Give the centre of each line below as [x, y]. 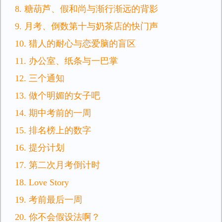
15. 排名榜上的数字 [53, 130]
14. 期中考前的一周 [53, 113]
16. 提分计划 [40, 148]
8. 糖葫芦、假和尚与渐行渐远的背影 [86, 9]
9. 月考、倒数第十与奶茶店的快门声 [86, 26]
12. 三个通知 [40, 78]
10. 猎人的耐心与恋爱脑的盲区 [75, 44]
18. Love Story [42, 182]
